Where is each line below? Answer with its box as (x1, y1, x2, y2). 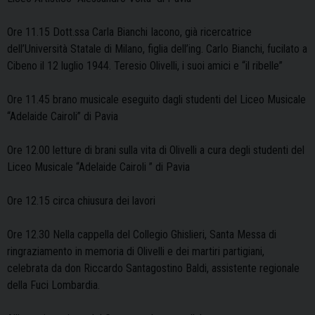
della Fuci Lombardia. (7, 278, 100, 292)
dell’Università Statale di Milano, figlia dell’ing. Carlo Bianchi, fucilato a (7, 42, 307, 56)
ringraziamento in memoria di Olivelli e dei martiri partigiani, (7, 245, 264, 259)
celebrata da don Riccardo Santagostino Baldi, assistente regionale (7, 262, 300, 276)
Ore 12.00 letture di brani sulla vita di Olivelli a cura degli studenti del (7, 143, 304, 157)
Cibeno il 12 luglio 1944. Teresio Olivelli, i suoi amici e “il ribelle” (7, 59, 283, 73)
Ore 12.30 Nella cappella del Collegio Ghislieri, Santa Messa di (7, 228, 276, 242)
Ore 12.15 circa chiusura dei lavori (7, 194, 155, 208)
